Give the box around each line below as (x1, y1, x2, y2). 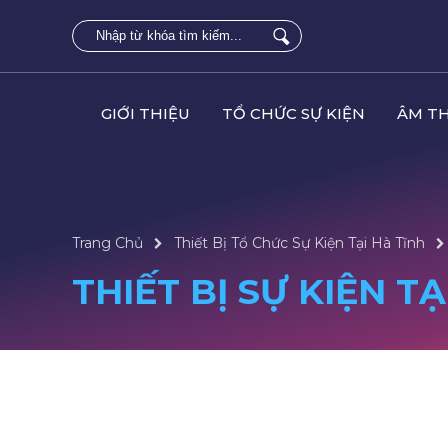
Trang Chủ (72, 234, 143, 252)
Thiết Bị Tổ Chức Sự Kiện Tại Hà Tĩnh (174, 234, 425, 252)
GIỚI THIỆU (101, 104, 190, 123)
